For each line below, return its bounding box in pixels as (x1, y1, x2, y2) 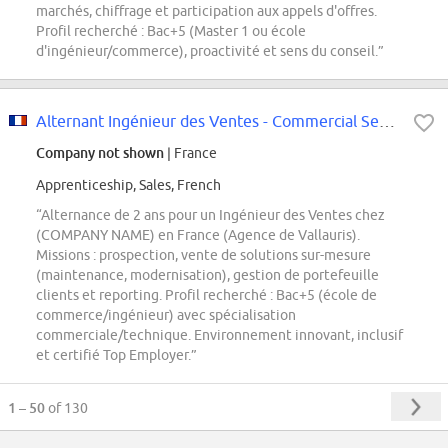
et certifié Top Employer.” (36, 347, 197, 364)
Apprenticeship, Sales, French (36, 177, 221, 194)
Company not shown (36, 144, 164, 162)
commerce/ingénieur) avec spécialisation (36, 307, 296, 324)
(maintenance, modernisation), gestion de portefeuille (36, 267, 379, 284)
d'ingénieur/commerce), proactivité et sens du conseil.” (36, 43, 384, 60)
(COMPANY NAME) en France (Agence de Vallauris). (36, 227, 360, 244)
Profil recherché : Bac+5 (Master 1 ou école (36, 23, 306, 40)
